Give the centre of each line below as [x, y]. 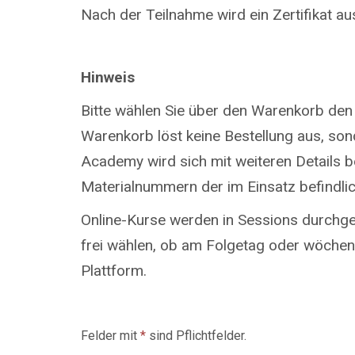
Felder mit [111, 335]
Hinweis [108, 77]
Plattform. [114, 270]
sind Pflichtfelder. [196, 335]
